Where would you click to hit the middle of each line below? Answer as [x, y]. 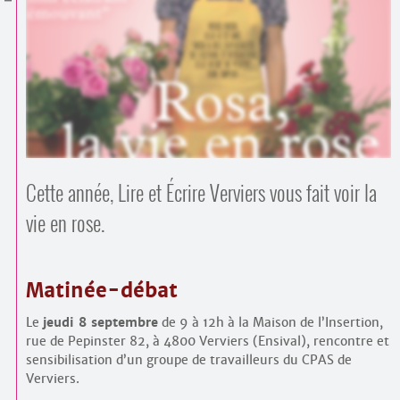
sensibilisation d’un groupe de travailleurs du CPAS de [188, 360]
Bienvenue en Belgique [317, 78]
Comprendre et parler [315, 36]
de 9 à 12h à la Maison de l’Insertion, [270, 323]
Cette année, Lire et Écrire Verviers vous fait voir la [201, 193]
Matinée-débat [101, 291]
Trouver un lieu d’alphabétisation [295, 49]
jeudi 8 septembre [100, 323]
